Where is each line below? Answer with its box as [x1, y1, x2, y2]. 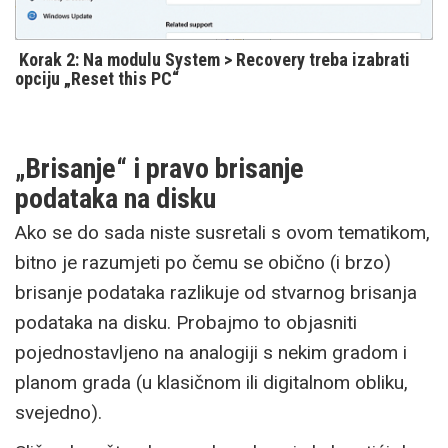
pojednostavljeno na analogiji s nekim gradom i [15, 340, 407, 364]
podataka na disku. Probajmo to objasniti [15, 310, 357, 334]
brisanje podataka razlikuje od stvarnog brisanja [15, 280, 417, 304]
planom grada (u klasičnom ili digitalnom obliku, [15, 370, 408, 394]
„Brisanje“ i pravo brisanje [15, 151, 304, 185]
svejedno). [15, 400, 102, 424]
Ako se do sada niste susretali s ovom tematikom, [15, 220, 430, 244]
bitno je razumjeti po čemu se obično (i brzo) [15, 250, 391, 274]
